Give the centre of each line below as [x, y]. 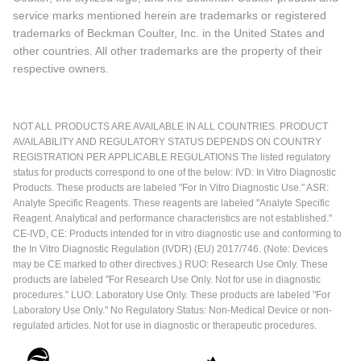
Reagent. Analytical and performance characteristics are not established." [172, 219]
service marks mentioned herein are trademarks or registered [170, 16]
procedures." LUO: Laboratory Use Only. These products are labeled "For [172, 295]
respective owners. [61, 69]
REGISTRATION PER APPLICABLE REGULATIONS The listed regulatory [172, 158]
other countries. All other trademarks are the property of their [168, 51]
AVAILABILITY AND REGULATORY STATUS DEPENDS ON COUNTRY [167, 142]
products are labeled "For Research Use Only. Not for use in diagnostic [167, 280]
